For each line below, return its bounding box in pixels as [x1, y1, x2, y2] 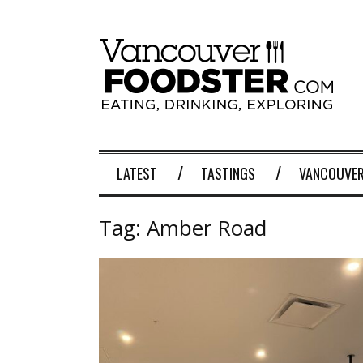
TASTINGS [201, 163, 255, 184]
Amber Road [147, 213, 267, 242]
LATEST [117, 163, 157, 184]
